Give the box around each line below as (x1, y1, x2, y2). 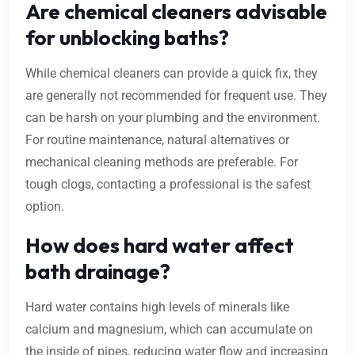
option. (25, 199, 64, 215)
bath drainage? (25, 258, 170, 285)
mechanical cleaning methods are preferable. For (25, 155, 298, 170)
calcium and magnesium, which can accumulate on (25, 322, 313, 338)
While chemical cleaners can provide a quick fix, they (25, 66, 318, 82)
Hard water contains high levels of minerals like (25, 300, 289, 315)
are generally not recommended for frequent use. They (25, 88, 327, 104)
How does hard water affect (25, 232, 294, 259)
